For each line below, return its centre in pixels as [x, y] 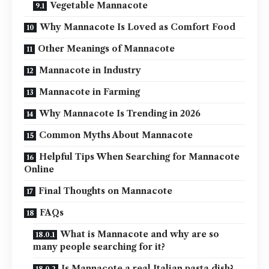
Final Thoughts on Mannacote [105, 191]
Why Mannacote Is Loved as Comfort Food [138, 27]
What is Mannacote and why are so [140, 234]
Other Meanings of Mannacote [106, 49]
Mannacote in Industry [90, 71]
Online [39, 170]
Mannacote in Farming [89, 92]
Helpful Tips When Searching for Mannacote [139, 157]
